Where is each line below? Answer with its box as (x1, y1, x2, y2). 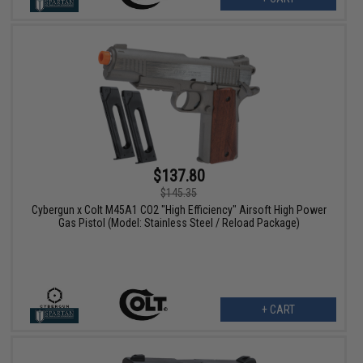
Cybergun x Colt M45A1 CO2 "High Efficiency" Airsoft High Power (31, 203, 327, 216)
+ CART (261, 302, 295, 316)
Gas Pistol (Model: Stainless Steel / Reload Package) (58, 216, 300, 229)
